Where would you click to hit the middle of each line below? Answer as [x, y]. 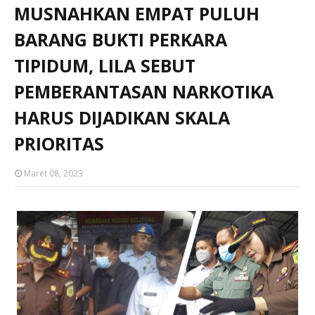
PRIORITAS [59, 143]
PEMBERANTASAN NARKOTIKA [144, 91]
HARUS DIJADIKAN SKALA [122, 117]
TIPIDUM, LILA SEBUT [105, 65]
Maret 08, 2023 [53, 173]
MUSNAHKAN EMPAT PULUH [137, 13]
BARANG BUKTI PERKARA [121, 39]
